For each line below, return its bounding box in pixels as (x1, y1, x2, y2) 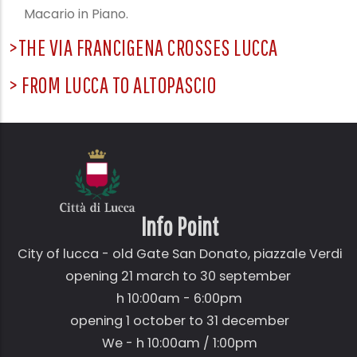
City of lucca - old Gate (17, 244, 172, 263)
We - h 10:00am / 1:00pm (101, 333, 257, 352)
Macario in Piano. (23, 4, 128, 23)
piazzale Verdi (249, 244, 342, 263)
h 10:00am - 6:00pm (116, 288, 242, 308)
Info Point (140, 210, 218, 241)
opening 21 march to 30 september (65, 266, 294, 285)
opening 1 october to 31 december (69, 311, 289, 330)
